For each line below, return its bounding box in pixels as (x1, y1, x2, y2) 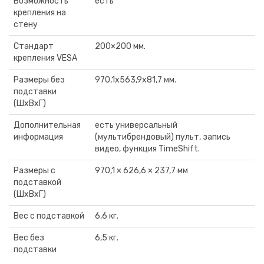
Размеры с (14, 166, 55, 176)
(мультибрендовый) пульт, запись (95, 132, 230, 142)
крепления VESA (14, 53, 77, 63)
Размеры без (14, 75, 65, 85)
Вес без (14, 233, 44, 243)
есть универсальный (95, 120, 177, 130)
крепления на (14, 8, 66, 18)
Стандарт (14, 41, 54, 51)
